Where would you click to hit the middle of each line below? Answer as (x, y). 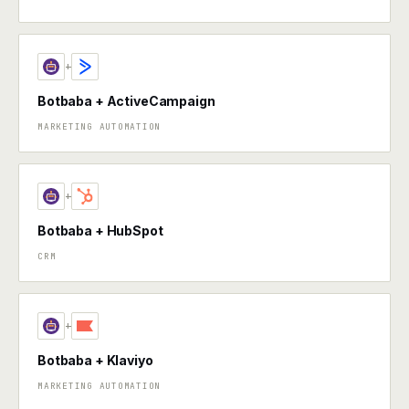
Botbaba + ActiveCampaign (126, 101)
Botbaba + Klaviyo (95, 360)
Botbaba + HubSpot (100, 231)
